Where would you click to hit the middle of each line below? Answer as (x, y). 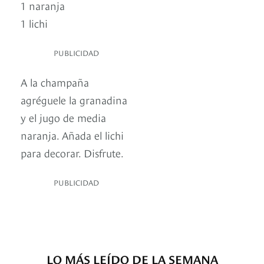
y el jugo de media (63, 117)
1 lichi (34, 23)
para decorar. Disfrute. (72, 153)
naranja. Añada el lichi (72, 135)
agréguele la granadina (74, 100)
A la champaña (55, 82)
